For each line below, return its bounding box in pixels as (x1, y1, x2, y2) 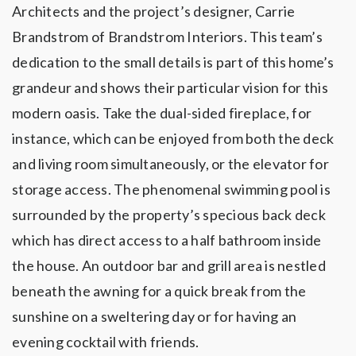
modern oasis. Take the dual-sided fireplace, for (12, 104, 311, 122)
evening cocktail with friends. (12, 333, 199, 351)
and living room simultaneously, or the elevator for (12, 155, 329, 173)
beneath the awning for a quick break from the (12, 282, 307, 300)
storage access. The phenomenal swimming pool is (12, 180, 331, 199)
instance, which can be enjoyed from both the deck (12, 130, 335, 148)
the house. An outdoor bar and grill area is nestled (12, 257, 326, 275)
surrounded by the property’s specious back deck (12, 206, 326, 224)
